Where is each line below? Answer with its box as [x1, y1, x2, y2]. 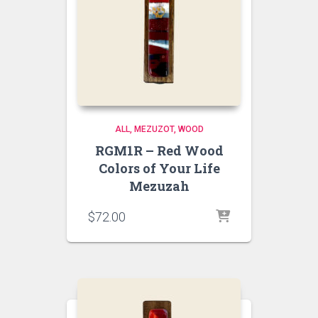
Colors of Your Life [98, 160, 220, 177]
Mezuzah [128, 177, 190, 194]
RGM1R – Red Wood [94, 142, 224, 159]
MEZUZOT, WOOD [133, 124, 204, 134]
